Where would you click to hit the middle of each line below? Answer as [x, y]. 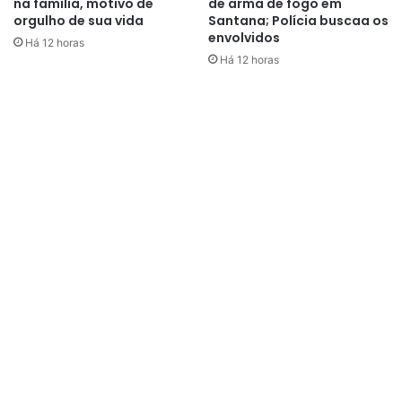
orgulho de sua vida [79, 20]
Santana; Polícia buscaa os [298, 20]
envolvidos [244, 37]
